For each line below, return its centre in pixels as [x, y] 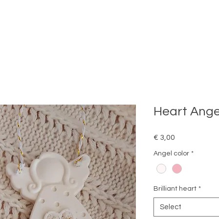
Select [171, 207]
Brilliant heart [175, 188]
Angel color [171, 154]
